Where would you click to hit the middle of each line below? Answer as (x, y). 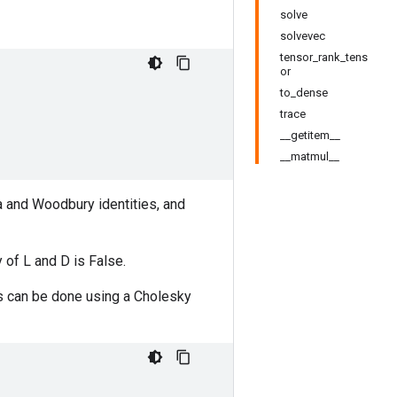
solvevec (303, 36)
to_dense (304, 93)
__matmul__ (310, 156)
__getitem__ (310, 135)
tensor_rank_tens (324, 57)
